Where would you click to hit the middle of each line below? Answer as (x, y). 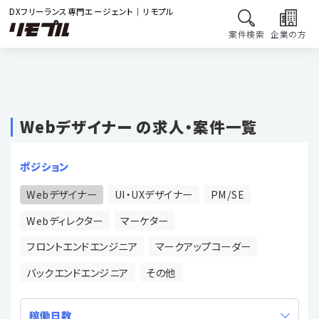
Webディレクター (65, 220)
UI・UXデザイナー (153, 194)
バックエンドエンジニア (78, 272)
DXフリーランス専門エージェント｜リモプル (92, 11)
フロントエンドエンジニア (82, 246)
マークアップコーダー (203, 246)
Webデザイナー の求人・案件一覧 (139, 127)
